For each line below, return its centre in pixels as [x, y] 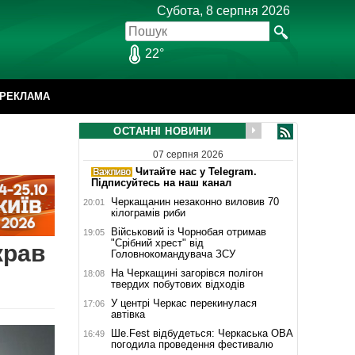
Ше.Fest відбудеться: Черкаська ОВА [202, 333]
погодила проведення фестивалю [192, 344]
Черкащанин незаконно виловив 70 [195, 201]
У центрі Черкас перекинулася [183, 303]
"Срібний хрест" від [157, 242]
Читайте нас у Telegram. [194, 171]
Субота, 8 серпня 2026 [223, 11]
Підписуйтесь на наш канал [161, 182]
